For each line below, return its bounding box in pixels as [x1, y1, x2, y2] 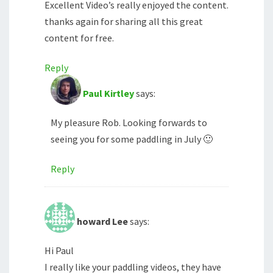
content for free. [44, 32, 114, 44]
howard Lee [77, 215, 128, 228]
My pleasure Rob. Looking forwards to [51, 116, 207, 129]
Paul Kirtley [83, 87, 134, 100]
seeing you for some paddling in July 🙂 [51, 133, 213, 146]
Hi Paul [44, 244, 74, 257]
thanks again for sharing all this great [44, 15, 203, 28]
